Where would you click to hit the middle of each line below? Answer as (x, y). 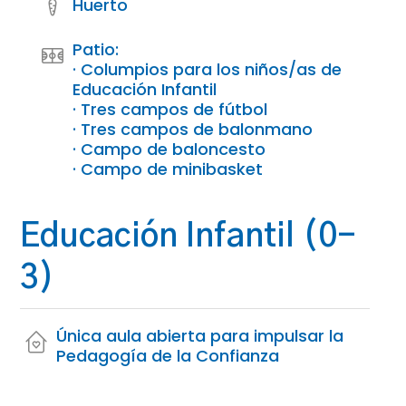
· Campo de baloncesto (169, 150)
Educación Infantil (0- (188, 237)
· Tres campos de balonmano (193, 130)
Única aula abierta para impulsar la (200, 336)
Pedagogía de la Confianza (168, 356)
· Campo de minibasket (168, 169)
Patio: (96, 50)
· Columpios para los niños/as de (207, 70)
